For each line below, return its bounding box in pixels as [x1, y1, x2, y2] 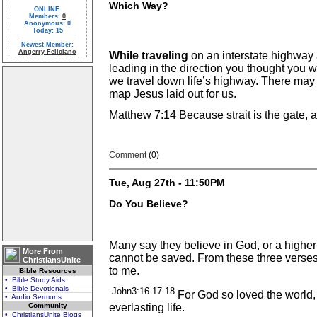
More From [23, 247, 63, 255]
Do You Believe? [108, 198, 188, 210]
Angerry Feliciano [18, 48, 76, 55]
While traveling [108, 50, 191, 62]
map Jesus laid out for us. [108, 88, 236, 100]
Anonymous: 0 [24, 20, 71, 27]
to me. [108, 265, 139, 277]
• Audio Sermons [5, 293, 62, 301]
